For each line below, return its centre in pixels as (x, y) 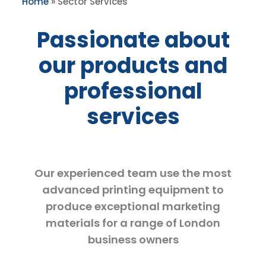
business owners (133, 239)
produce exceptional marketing (133, 206)
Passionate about (133, 40)
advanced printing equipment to (133, 189)
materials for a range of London (133, 223)
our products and (133, 65)
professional (133, 91)
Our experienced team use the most (133, 173)
